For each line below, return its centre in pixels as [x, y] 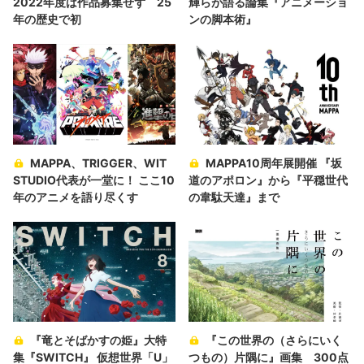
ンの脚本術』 [223, 19]
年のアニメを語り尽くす [76, 197]
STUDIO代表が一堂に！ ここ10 [94, 180]
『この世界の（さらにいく [274, 340]
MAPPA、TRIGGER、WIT [98, 162]
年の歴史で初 [47, 19]
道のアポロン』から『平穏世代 [268, 180]
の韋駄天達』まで [234, 197]
